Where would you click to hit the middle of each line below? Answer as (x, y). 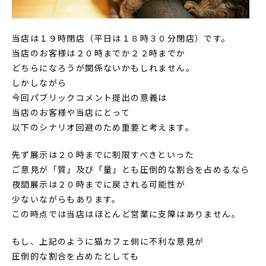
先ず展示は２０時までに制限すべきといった (103, 154)
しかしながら (39, 82)
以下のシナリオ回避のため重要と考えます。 (103, 127)
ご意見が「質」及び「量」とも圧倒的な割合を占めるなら (131, 169)
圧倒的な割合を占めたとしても (76, 256)
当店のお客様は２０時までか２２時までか (99, 53)
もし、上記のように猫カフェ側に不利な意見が (108, 241)
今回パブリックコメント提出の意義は (90, 97)
